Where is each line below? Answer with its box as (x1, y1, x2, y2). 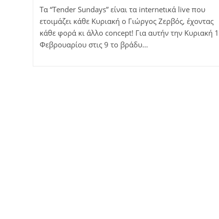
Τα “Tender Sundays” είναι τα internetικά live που (39, 4, 205, 14)
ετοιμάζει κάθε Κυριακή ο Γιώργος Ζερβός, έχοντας (39, 16, 214, 26)
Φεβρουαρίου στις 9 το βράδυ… (39, 39, 148, 49)
